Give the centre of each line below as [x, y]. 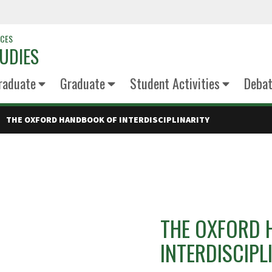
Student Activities [175, 83]
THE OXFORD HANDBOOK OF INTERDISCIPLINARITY [108, 120]
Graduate [83, 83]
